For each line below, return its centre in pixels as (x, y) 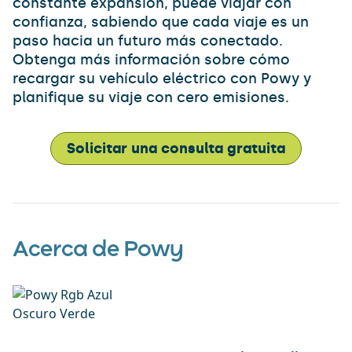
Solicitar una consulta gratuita (176, 148)
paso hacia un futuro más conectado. (148, 41)
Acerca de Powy (98, 251)
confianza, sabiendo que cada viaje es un (161, 22)
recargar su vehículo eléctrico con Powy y (162, 79)
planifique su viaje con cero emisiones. (151, 97)
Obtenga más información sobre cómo (151, 60)
